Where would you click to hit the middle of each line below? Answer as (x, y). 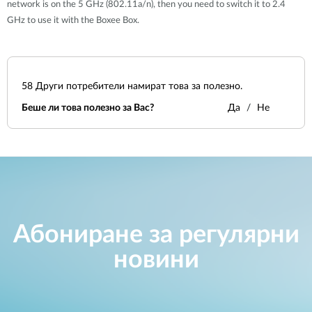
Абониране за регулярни (156, 235)
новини (156, 260)
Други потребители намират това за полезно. (138, 86)
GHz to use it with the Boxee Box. (73, 20)
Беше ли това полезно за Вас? (88, 108)
